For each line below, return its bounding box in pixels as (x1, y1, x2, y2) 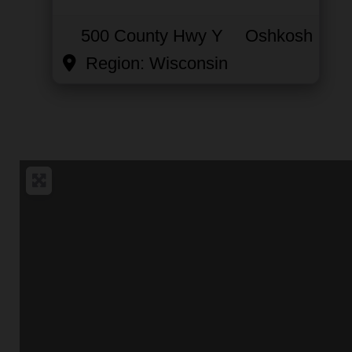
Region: (85, 53, 149, 73)
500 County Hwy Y (81, 25, 223, 46)
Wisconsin (148, 53, 228, 73)
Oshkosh (245, 25, 313, 46)
